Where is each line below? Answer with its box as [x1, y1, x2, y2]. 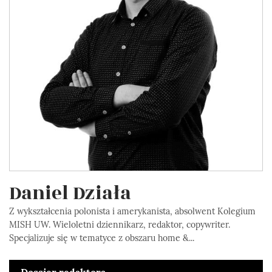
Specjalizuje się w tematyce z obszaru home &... [9, 233, 194, 244]
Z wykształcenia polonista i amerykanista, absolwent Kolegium [9, 206, 256, 217]
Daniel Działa [9, 179, 131, 208]
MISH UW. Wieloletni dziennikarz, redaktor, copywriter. [9, 219, 230, 231]
